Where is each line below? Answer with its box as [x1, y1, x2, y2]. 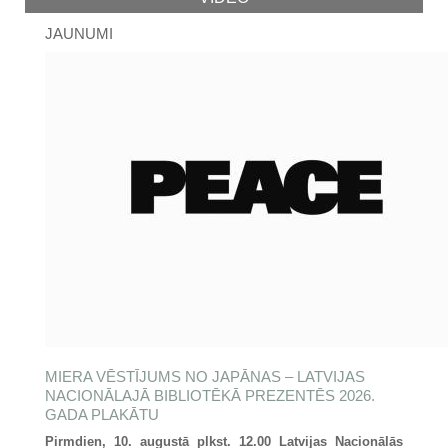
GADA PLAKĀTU [45, 406, 159, 423]
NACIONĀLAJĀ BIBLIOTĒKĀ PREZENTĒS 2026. [45, 387, 375, 404]
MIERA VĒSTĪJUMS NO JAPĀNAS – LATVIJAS [45, 368, 365, 385]
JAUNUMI [45, 25, 113, 42]
